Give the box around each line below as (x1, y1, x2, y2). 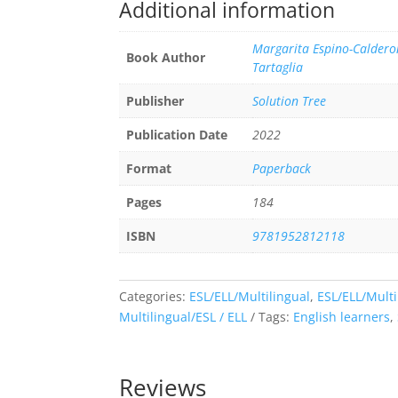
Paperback (252, 160, 312, 178)
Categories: (119, 287, 190, 305)
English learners (293, 307, 391, 325)
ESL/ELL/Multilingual (189, 287, 311, 305)
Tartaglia (252, 59, 304, 76)
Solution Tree (252, 92, 327, 110)
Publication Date (126, 126, 228, 144)
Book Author (126, 49, 206, 67)
